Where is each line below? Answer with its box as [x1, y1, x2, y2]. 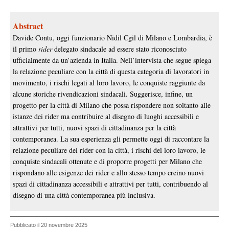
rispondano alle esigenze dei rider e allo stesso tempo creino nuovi [13, 167, 204, 177]
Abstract [13, 19, 43, 32]
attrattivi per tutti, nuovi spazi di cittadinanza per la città [13, 122, 176, 132]
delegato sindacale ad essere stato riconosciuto [54, 43, 187, 54]
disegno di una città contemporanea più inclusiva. [13, 190, 155, 200]
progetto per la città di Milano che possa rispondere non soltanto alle [13, 100, 211, 110]
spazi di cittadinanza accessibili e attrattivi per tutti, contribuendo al [13, 178, 208, 189]
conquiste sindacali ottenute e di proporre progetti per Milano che [13, 156, 202, 166]
